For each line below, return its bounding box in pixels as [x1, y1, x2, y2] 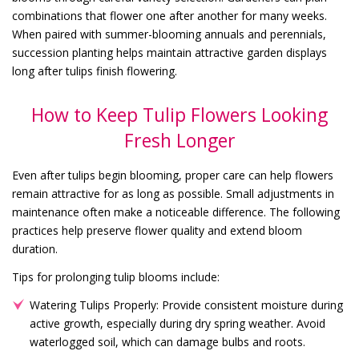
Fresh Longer [123, 127, 236, 154]
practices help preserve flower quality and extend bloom [12, 223, 302, 239]
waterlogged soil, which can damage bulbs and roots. [30, 334, 305, 350]
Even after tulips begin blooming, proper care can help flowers [12, 167, 333, 184]
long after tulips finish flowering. [12, 63, 177, 79]
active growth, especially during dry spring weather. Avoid [30, 316, 325, 332]
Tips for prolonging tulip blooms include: [12, 269, 220, 285]
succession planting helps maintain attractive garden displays [12, 45, 327, 61]
